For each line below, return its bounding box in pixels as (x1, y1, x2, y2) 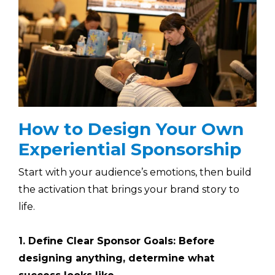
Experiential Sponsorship (18, 138, 241, 160)
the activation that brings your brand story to (18, 184, 239, 196)
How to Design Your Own (18, 118, 244, 139)
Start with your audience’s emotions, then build (18, 166, 252, 179)
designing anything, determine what (18, 252, 214, 265)
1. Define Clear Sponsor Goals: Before (18, 235, 215, 247)
